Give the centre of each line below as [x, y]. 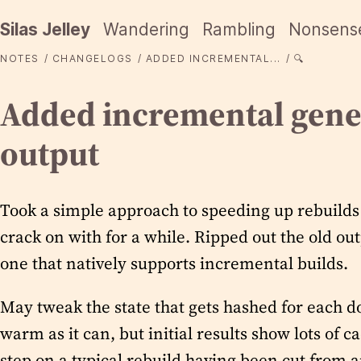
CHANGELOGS [92, 58]
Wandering [146, 29]
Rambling [239, 29]
